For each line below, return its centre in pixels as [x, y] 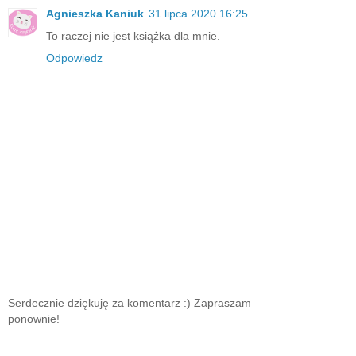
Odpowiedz [74, 58]
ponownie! [34, 318]
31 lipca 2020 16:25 [198, 14]
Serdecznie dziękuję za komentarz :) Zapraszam [130, 302]
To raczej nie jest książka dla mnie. [133, 36]
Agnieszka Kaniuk [95, 14]
